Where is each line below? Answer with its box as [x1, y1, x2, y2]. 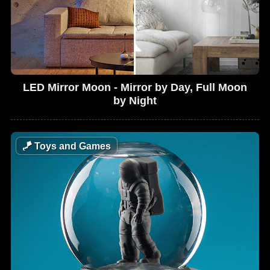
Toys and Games [32, 141, 111, 152]
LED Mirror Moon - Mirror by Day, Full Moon [22, 81, 247, 94]
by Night [113, 95, 157, 107]
